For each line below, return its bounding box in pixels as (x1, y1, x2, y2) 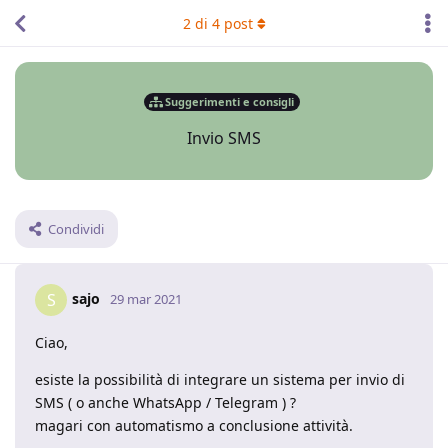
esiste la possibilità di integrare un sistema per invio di (35, 370, 405, 389)
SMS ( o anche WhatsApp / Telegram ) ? (35, 393, 296, 412)
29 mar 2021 (110, 289, 182, 308)
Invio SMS (187, 127, 261, 149)
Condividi (48, 220, 104, 238)
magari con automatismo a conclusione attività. (35, 416, 353, 435)
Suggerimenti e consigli (165, 93, 294, 109)
